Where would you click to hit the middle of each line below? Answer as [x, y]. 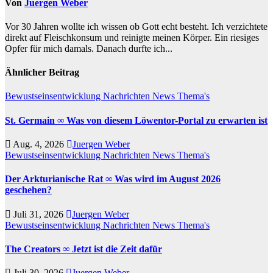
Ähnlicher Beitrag [42, 73]
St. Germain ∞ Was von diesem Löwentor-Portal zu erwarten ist [136, 120]
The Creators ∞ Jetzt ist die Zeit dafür [83, 249]
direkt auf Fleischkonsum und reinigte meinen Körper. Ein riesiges [132, 37]
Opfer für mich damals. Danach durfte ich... [89, 48]
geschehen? [28, 190]
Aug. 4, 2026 [39, 144]
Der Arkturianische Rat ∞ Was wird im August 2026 [113, 179]
